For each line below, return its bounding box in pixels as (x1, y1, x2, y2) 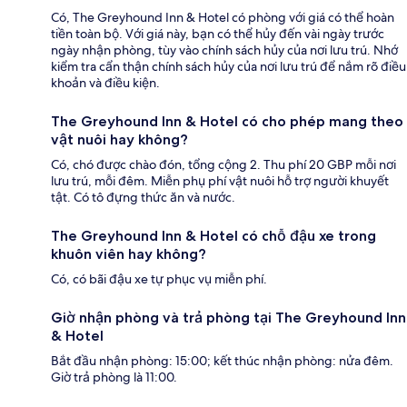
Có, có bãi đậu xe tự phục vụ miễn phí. (51, 271, 267, 288)
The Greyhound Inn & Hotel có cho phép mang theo (51, 113, 403, 131)
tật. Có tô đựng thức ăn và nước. (51, 189, 235, 206)
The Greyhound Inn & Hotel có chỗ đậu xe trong (51, 227, 376, 245)
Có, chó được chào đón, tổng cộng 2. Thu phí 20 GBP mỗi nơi (51, 156, 396, 174)
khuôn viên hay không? (51, 245, 206, 263)
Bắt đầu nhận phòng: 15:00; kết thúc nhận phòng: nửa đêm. (51, 352, 393, 370)
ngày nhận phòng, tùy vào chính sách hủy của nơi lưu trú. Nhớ (51, 42, 398, 59)
